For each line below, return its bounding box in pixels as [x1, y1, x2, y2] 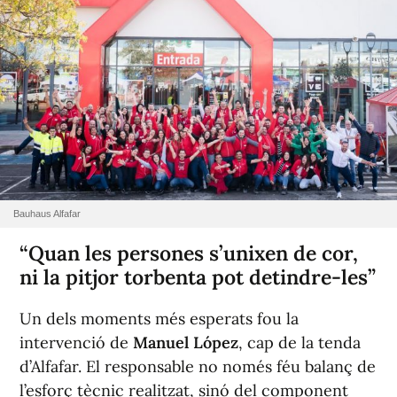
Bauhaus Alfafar [13, 208, 81, 220]
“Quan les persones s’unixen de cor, [19, 240, 358, 267]
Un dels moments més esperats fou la [19, 308, 299, 330]
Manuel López [133, 332, 238, 354]
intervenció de [19, 332, 133, 354]
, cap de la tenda [238, 332, 361, 354]
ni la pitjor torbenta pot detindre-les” [19, 264, 376, 291]
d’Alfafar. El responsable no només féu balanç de [19, 356, 376, 378]
